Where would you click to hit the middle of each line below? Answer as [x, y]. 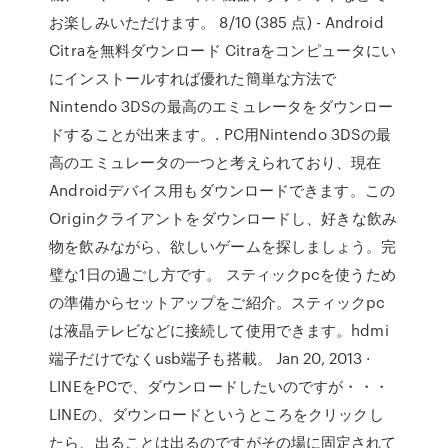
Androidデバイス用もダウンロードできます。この [222, 190]
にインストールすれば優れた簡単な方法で [193, 78]
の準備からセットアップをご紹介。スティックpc [217, 302]
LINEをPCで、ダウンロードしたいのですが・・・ [219, 386]
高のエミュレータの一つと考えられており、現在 [215, 162]
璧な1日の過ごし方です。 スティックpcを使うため [222, 274]
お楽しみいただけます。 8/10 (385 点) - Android [216, 22]
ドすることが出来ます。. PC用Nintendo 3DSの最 [220, 134]
